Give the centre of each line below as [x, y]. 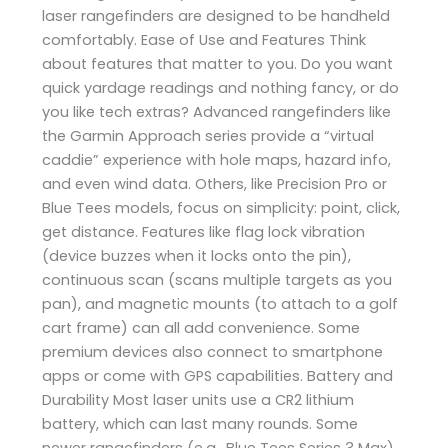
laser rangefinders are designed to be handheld [216, 15]
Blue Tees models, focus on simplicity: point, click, [221, 207]
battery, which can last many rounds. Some [200, 423]
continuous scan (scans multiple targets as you [217, 279]
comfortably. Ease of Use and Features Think [204, 39]
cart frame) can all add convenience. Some [201, 327]
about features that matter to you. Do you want [218, 63]
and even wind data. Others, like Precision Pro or [215, 183]
